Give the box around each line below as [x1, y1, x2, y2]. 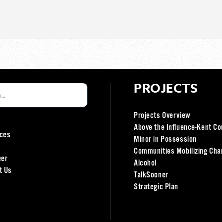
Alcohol [134, 158, 157, 169]
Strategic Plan [134, 182, 178, 193]
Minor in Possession [134, 134, 197, 145]
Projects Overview [134, 111, 191, 121]
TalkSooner [134, 170, 168, 181]
